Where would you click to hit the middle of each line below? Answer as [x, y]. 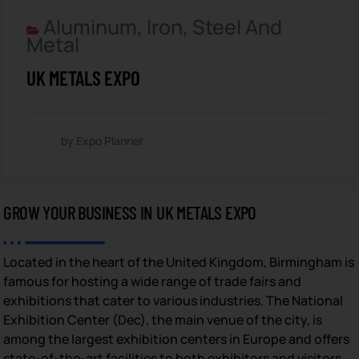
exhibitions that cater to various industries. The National [173, 300]
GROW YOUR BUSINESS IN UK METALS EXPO [130, 212]
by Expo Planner [103, 140]
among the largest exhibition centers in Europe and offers [177, 339]
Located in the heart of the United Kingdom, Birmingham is [179, 262]
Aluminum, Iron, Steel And [163, 26]
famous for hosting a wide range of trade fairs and [153, 281]
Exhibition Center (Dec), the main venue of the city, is [163, 319]
